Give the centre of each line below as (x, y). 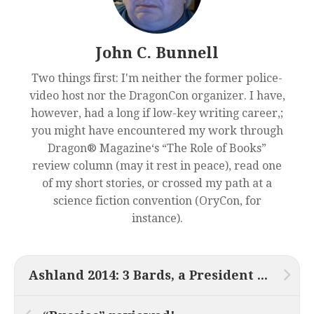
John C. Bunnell (157, 53)
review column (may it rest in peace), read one (157, 165)
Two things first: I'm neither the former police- (157, 78)
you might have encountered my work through (157, 130)
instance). (157, 218)
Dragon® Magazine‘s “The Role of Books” (157, 148)
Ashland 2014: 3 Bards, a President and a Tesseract (262, 275)
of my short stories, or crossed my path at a (157, 183)
